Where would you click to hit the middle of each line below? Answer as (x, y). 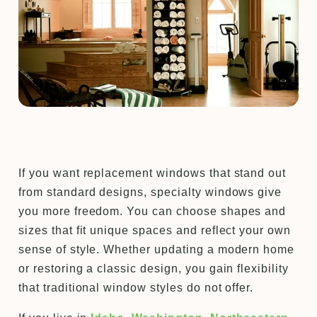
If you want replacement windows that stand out (152, 173)
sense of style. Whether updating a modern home (157, 249)
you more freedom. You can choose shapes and (152, 211)
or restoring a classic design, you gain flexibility (154, 268)
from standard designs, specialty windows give (150, 192)
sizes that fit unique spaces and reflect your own (155, 230)
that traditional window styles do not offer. (136, 287)
